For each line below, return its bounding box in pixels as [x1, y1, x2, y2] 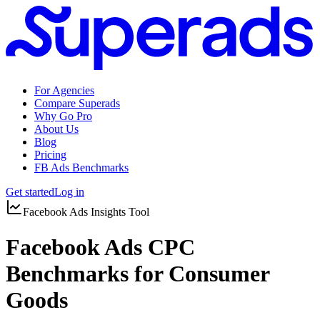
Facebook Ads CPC [6, 234, 195, 260]
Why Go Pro [34, 110, 92, 123]
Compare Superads [34, 97, 120, 110]
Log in [54, 186, 84, 199]
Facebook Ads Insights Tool [23, 206, 149, 219]
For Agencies [34, 84, 94, 97]
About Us [34, 123, 79, 136]
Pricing [34, 149, 66, 161]
